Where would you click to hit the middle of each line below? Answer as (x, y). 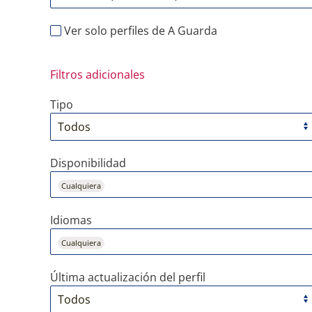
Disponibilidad (88, 163)
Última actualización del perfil (128, 277)
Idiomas (71, 220)
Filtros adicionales (97, 75)
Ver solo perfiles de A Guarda (139, 31)
